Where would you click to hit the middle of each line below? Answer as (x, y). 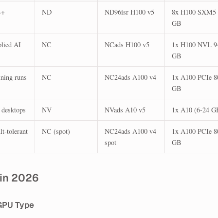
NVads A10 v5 (125, 109)
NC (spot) (56, 131)
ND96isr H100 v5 (129, 12)
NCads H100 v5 (127, 44)
